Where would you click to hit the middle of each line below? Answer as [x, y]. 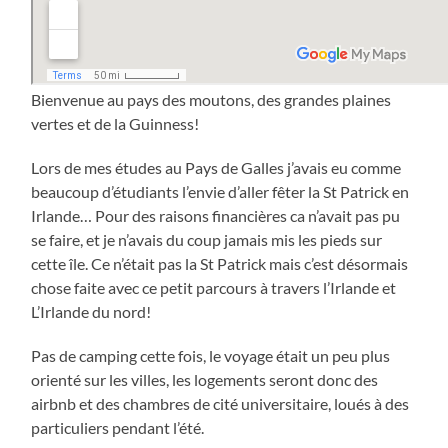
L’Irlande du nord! [91, 311]
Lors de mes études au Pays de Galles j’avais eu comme [216, 167]
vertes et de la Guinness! [115, 123]
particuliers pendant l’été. [118, 427]
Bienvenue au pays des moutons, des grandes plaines [211, 99]
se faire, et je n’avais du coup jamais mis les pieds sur [207, 239]
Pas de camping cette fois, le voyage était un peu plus [211, 355]
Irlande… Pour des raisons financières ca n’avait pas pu [216, 215]
